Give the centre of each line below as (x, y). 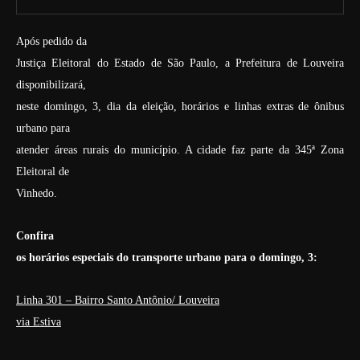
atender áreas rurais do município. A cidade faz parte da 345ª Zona (180, 150)
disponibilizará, (51, 85)
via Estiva (39, 322)
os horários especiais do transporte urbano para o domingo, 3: (167, 258)
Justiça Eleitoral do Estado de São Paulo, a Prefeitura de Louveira (180, 63)
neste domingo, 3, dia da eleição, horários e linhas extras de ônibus (180, 106)
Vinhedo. (37, 193)
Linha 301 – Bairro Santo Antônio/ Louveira (118, 300)
